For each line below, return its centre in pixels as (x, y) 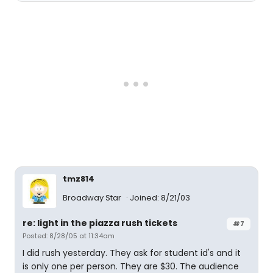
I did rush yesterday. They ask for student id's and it (132, 253)
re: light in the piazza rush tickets (100, 223)
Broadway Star (93, 197)
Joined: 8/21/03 (160, 197)
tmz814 (79, 179)
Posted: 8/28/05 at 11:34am (69, 236)
